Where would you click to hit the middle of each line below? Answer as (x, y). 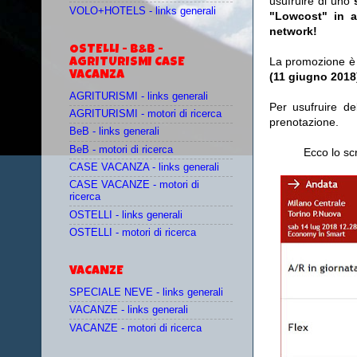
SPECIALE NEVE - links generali (146, 293)
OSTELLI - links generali (126, 215)
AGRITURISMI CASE (127, 63)
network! (293, 31)
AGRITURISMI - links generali (139, 96)
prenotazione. (304, 122)
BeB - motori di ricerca (121, 149)
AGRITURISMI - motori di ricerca (145, 114)
